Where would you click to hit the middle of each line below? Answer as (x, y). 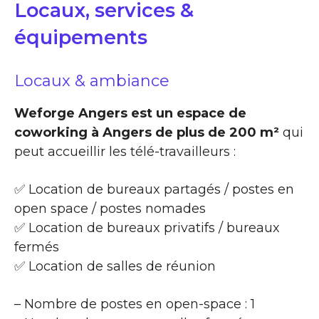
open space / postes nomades (110, 208)
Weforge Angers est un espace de (130, 113)
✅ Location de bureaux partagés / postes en (154, 189)
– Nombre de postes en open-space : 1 (135, 304)
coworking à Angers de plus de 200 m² (147, 132)
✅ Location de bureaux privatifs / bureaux (147, 228)
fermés (37, 247)
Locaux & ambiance (92, 80)
